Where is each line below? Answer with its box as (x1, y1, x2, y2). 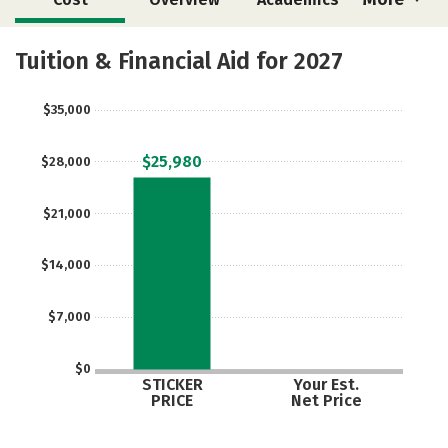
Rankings (35, 77, 105, 96)
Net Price (290, 390, 362, 410)
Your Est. (292, 375, 359, 394)
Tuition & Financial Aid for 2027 (15, 47, 343, 75)
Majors (44, 36, 96, 55)
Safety (273, 36, 323, 55)
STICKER (141, 375, 203, 394)
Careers (268, 77, 328, 96)
